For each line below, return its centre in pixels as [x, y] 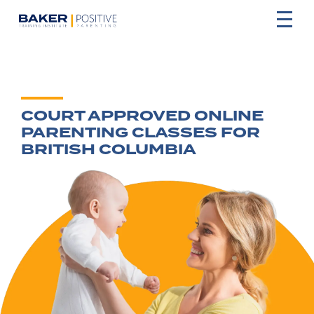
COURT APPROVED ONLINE [142, 116]
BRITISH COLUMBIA [109, 150]
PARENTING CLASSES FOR [141, 133]
